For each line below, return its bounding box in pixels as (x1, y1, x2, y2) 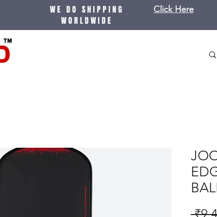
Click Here (154, 4, 194, 15)
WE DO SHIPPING (49, 4, 124, 15)
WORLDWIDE (61, 15, 113, 26)
